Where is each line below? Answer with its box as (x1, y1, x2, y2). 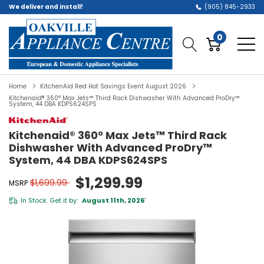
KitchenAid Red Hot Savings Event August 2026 (40, 82, 186, 91)
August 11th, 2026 (81, 196, 144, 205)
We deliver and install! (9, 2, 83, 11)
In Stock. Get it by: (21, 196, 78, 205)
